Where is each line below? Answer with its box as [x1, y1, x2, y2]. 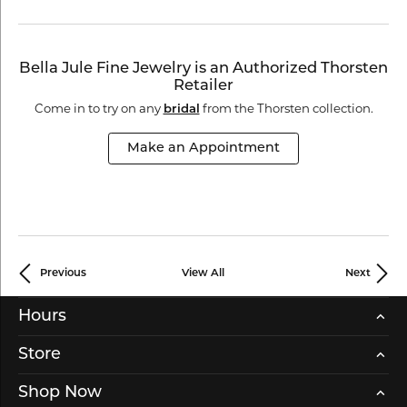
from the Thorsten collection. [199, 100, 373, 115]
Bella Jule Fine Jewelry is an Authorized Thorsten [19, 61, 388, 76]
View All [182, 267, 224, 279]
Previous [40, 267, 86, 279]
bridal [163, 103, 200, 115]
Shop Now [18, 384, 102, 401]
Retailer [174, 78, 233, 94]
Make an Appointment [127, 141, 280, 155]
